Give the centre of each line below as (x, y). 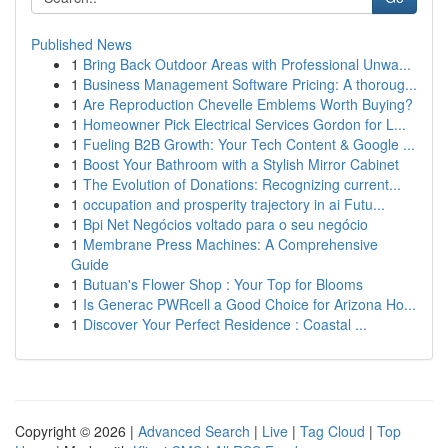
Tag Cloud (332, 431)
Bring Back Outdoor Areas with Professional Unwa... (247, 64)
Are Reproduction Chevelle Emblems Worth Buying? (248, 104)
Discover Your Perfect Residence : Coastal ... (225, 324)
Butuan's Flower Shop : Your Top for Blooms (223, 284)
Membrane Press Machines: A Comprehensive (230, 244)
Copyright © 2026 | (76, 431)
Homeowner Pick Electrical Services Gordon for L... (244, 124)
